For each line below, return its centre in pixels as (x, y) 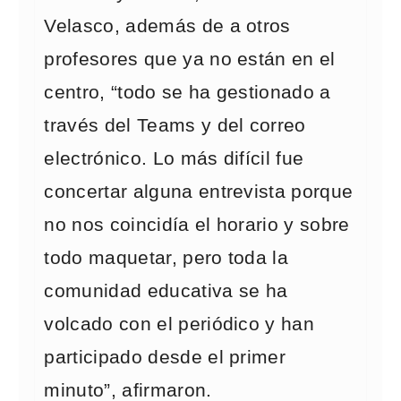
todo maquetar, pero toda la (166, 258)
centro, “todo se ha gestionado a (188, 92)
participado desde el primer (165, 357)
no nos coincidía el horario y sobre (197, 225)
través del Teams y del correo (175, 125)
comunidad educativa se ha (166, 291)
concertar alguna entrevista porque (199, 192)
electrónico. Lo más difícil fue (174, 158)
